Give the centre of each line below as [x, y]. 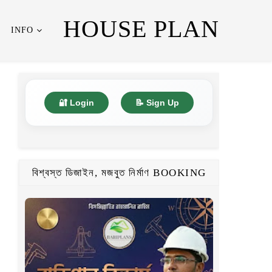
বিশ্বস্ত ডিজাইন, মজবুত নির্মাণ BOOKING [119, 173]
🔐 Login [76, 103]
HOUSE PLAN [141, 29]
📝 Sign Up [157, 103]
